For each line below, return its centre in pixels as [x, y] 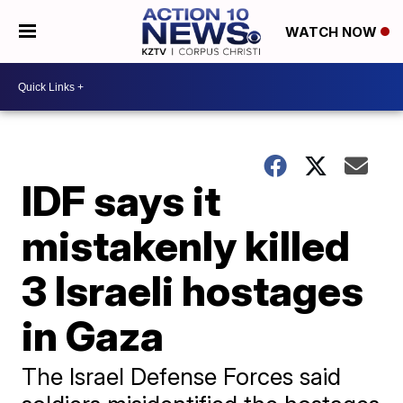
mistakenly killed [186, 246]
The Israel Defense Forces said [182, 376]
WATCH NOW [332, 32]
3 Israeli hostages [193, 291]
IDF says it [121, 201]
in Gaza [93, 336]
